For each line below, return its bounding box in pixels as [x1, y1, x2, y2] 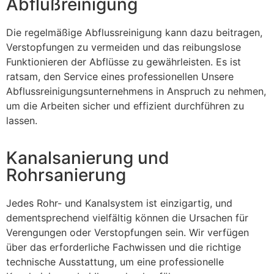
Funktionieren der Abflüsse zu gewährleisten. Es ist [6, 56, 241, 68]
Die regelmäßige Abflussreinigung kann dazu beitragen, [6, 26, 262, 39]
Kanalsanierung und [6, 147, 169, 168]
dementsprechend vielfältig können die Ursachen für [6, 211, 248, 224]
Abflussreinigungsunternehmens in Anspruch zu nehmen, [6, 85, 266, 98]
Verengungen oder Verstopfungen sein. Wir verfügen [6, 226, 249, 239]
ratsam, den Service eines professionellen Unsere [6, 70, 234, 83]
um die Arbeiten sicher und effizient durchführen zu [6, 100, 244, 113]
